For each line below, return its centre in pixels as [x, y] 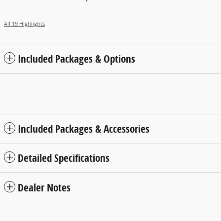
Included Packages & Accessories [84, 129]
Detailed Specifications [64, 158]
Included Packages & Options [76, 59]
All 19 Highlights [24, 24]
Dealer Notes [44, 188]
